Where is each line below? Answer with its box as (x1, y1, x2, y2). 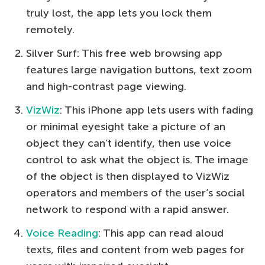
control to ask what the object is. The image (26, 153, 248, 166)
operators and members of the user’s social (26, 186, 245, 199)
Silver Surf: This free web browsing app (26, 46, 222, 60)
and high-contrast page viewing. (26, 79, 186, 93)
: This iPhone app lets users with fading (60, 103, 253, 117)
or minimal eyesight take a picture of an (26, 119, 225, 133)
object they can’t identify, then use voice (26, 136, 231, 150)
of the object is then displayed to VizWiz (26, 169, 230, 183)
